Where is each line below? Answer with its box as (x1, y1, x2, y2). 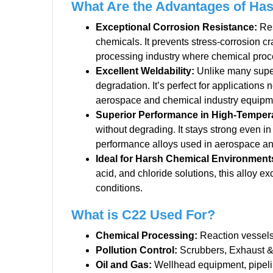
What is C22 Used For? (71, 207, 215, 222)
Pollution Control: (96, 245, 177, 255)
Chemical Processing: (96, 230, 197, 241)
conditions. (96, 183, 143, 193)
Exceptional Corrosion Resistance (96, 22, 254, 32)
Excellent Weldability (96, 66, 191, 76)
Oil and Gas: (96, 260, 152, 270)
